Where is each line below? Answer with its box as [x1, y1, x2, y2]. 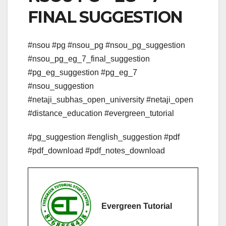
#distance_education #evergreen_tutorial [28, 109, 174, 118]
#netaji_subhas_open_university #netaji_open [28, 95, 193, 104]
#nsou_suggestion [28, 82, 94, 91]
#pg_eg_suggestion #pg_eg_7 [28, 68, 137, 77]
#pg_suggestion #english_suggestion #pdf [28, 133, 180, 142]
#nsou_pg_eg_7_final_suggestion [28, 54, 150, 64]
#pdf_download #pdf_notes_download [28, 146, 165, 155]
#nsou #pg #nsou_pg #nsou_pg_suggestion [28, 41, 185, 50]
